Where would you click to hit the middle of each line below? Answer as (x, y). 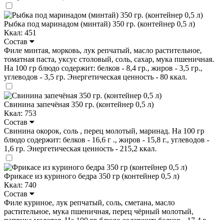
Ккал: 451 (20, 32)
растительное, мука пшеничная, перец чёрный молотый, (99, 211)
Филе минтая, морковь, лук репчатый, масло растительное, (103, 50)
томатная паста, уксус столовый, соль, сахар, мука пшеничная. (109, 59)
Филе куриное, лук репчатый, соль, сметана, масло (89, 202)
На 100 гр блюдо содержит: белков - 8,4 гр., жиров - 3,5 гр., (103, 68)
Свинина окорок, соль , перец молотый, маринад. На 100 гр (104, 131)
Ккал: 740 (20, 185)
